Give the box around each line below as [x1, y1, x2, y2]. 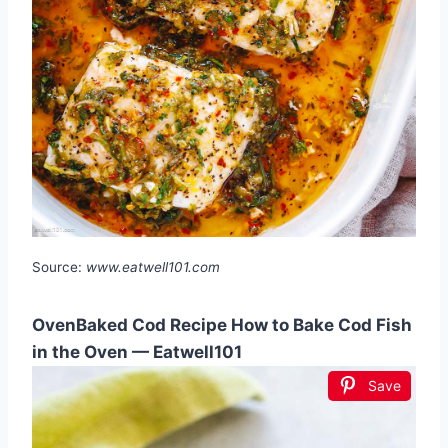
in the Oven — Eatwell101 [32, 342, 242, 363]
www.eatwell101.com [86, 259, 220, 276]
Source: [32, 259, 86, 276]
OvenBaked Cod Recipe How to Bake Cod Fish [32, 315, 412, 336]
